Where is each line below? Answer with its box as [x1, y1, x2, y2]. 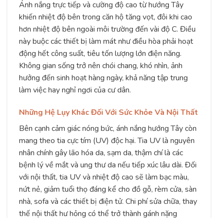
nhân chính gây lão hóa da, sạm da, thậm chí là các [19, 147, 183, 158]
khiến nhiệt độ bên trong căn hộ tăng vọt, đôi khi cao [19, 11, 192, 22]
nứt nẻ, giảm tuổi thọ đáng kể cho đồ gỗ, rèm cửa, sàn [19, 183, 197, 195]
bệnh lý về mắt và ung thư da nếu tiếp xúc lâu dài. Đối [19, 159, 197, 170]
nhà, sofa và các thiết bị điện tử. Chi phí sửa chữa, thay [19, 196, 197, 207]
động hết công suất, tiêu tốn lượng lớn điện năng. [19, 48, 182, 59]
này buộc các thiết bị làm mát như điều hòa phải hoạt [19, 36, 193, 47]
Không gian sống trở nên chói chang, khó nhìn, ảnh [19, 60, 182, 71]
